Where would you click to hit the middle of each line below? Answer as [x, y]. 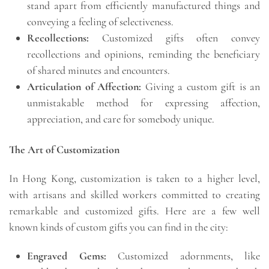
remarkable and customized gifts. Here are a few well [134, 210]
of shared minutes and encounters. [98, 71]
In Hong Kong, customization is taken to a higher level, [134, 178]
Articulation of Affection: [84, 87]
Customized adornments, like [183, 255]
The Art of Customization [64, 150]
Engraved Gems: [67, 255]
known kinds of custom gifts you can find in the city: [119, 227]
